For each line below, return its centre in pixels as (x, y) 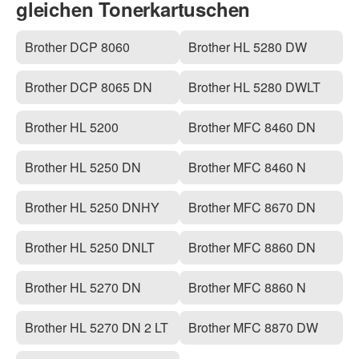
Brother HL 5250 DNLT (90, 248)
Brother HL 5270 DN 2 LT (97, 328)
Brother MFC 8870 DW (254, 328)
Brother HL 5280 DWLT (255, 87)
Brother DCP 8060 (78, 47)
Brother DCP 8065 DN (89, 87)
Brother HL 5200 (72, 127)
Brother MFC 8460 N (248, 167)
